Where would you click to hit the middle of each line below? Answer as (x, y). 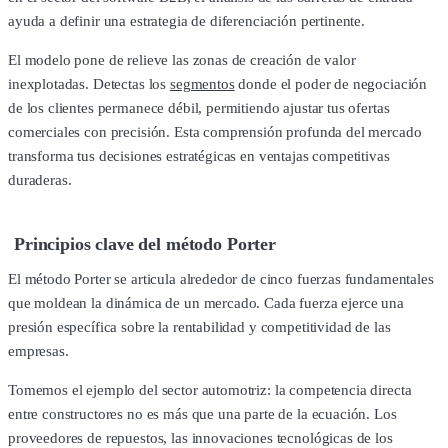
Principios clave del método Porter (145, 244)
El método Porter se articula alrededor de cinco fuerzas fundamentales (221, 279)
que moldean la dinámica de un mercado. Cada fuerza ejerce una (206, 303)
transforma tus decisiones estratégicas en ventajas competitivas (199, 155)
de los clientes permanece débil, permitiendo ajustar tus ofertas (199, 107)
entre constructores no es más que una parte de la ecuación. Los (202, 414)
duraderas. (40, 179)
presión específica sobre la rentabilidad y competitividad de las (199, 327)
